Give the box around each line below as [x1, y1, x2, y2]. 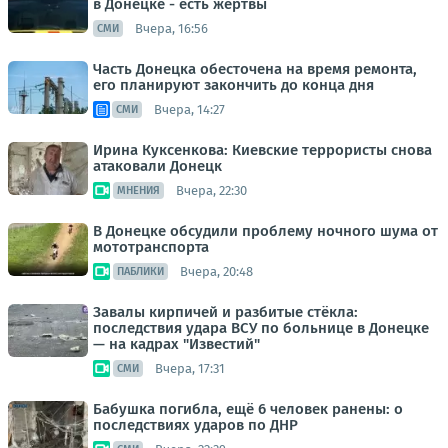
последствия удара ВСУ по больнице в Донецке [93, 319, 429, 338]
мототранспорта [93, 238, 209, 257]
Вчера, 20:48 [180, 263, 253, 279]
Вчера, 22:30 [176, 182, 247, 198]
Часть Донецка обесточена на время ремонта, [93, 60, 417, 79]
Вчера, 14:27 [154, 101, 225, 117]
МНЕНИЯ [117, 184, 160, 198]
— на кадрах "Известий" [93, 335, 260, 354]
